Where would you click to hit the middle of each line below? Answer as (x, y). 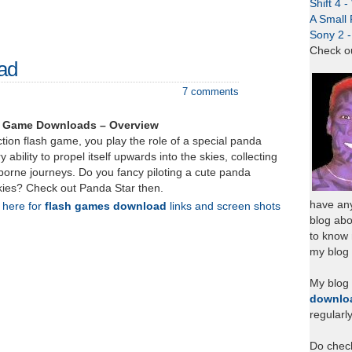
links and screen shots (224, 206)
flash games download (106, 206)
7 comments (211, 92)
